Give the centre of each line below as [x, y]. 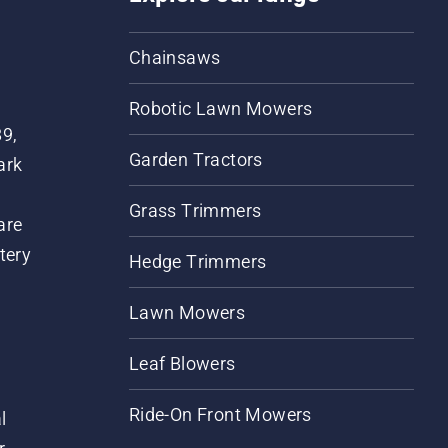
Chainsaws [174, 58]
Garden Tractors [195, 160]
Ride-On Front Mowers [220, 415]
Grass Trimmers [195, 211]
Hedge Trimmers [197, 262]
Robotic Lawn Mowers [220, 109]
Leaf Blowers [182, 364]
